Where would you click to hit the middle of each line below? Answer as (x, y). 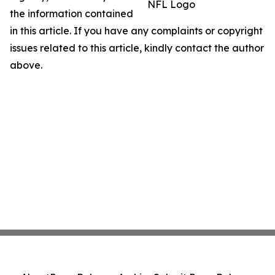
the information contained (72, 14)
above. (26, 65)
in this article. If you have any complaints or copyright (136, 31)
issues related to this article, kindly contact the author (137, 48)
